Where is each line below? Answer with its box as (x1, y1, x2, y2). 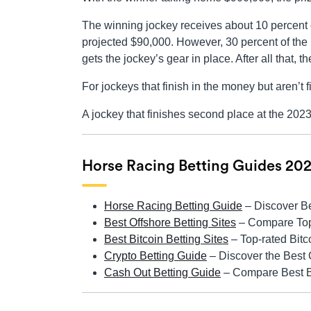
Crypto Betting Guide (104, 250, 207, 262)
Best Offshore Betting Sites (104, 217, 236, 229)
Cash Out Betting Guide (104, 267, 221, 279)
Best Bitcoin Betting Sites (104, 233, 228, 246)
